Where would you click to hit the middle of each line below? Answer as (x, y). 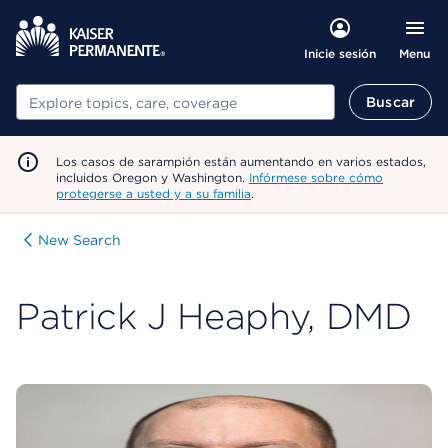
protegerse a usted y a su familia (153, 193)
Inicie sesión (339, 53)
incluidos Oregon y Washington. (152, 177)
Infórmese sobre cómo (316, 177)
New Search (79, 240)
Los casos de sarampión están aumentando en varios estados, (241, 161)
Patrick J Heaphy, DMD (214, 316)
